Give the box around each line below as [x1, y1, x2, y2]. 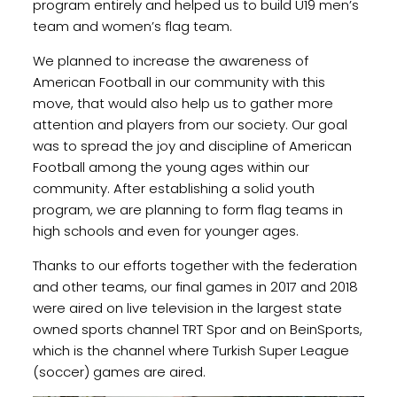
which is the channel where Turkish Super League [32, 340, 349, 360]
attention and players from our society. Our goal [32, 114, 347, 134]
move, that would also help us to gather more [32, 93, 333, 113]
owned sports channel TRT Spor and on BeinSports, [32, 319, 362, 339]
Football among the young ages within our [32, 157, 309, 176]
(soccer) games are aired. [32, 362, 206, 381]
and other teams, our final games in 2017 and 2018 [32, 276, 358, 296]
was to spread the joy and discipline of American [32, 136, 352, 155]
